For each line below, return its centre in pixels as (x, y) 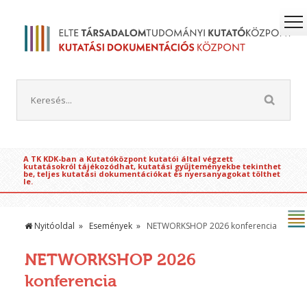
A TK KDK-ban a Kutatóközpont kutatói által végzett (128, 159)
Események (110, 226)
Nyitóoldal (53, 226)
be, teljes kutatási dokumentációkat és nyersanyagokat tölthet (151, 174)
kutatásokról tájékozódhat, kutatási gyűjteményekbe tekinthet (152, 167)
